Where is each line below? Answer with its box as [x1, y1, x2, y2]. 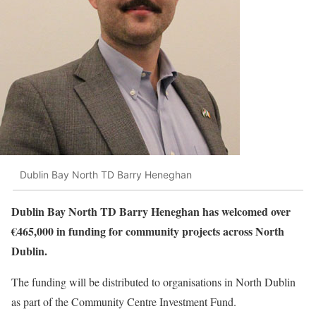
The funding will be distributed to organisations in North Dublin [11, 274, 296, 289]
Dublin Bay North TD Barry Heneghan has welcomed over [11, 202, 291, 219]
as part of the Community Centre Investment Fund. [11, 293, 236, 309]
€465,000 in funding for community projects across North [11, 222, 284, 239]
